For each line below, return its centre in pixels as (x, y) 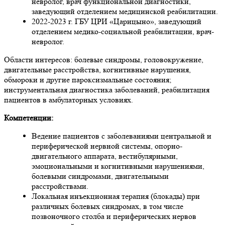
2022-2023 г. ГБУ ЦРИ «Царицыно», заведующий (117, 21)
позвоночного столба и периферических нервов (114, 216)
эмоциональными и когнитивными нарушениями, (118, 166)
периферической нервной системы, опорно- (107, 146)
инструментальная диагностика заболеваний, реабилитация (107, 89)
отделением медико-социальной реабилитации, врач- (123, 31)
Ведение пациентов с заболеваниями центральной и (122, 136)
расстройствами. (60, 186)
